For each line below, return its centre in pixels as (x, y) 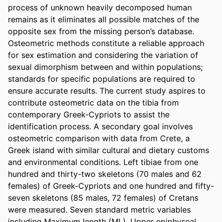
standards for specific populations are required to (102, 79)
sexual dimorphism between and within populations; (105, 67)
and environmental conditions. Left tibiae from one (103, 162)
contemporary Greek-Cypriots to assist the (89, 114)
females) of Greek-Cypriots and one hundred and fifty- (111, 186)
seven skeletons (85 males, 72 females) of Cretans (103, 197)
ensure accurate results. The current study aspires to (107, 90)
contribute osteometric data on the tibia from (93, 102)
